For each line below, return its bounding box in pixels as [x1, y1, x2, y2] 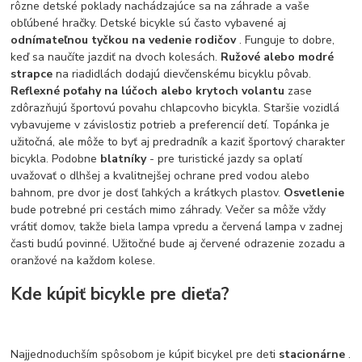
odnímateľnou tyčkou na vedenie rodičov [11, 32, 240, 48]
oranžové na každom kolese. [11, 253, 156, 269]
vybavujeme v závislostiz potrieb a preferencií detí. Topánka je [11, 117, 330, 133]
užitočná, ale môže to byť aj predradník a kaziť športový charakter [11, 134, 346, 150]
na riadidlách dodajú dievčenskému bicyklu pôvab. [56, 66, 312, 82]
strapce [11, 66, 57, 82]
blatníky [100, 151, 150, 167]
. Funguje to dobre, [239, 32, 335, 48]
